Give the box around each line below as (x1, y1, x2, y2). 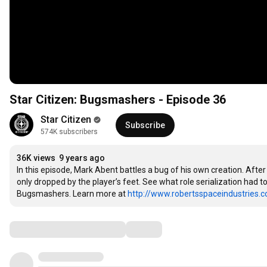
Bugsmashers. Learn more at (17, 189, 128, 199)
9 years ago (59, 153, 105, 163)
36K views (17, 153, 55, 163)
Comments (9, 222, 69, 237)
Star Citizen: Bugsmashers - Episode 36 (10, 92, 226, 107)
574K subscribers (41, 128, 98, 136)
